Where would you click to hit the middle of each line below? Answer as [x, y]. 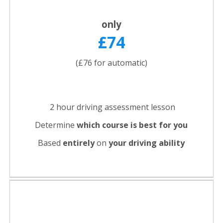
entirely [79, 143]
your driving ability [147, 143]
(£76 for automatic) [111, 63]
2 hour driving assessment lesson [112, 107]
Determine [56, 125]
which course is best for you [132, 125]
